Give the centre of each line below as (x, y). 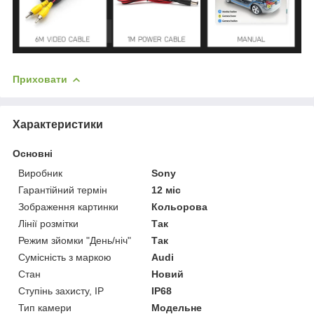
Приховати (40, 79)
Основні (33, 153)
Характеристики (58, 124)
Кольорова (180, 206)
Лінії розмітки (48, 223)
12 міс (166, 190)
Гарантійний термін (63, 190)
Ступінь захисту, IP (61, 291)
